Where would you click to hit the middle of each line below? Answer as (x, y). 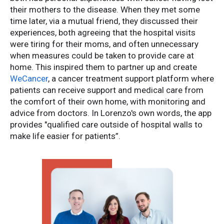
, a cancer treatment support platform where (131, 79)
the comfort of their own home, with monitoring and (108, 102)
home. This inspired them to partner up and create (103, 67)
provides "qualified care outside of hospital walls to (106, 125)
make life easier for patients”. (65, 136)
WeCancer (29, 79)
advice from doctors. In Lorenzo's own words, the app (111, 113)
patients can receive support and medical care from (107, 90)
